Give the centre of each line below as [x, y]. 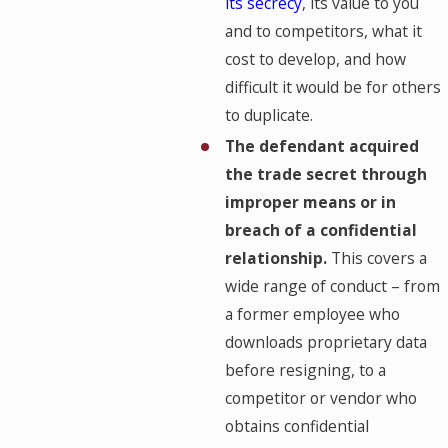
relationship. [277, 258]
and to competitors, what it [323, 31]
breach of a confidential [320, 230]
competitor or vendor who [320, 398]
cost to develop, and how [315, 59]
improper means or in [310, 202]
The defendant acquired [321, 146]
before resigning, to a [305, 370]
